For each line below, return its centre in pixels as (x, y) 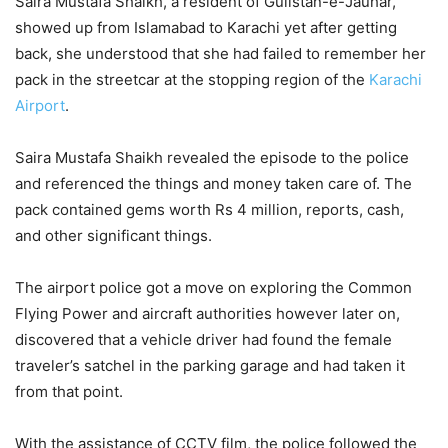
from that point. (69, 391)
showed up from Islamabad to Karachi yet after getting (206, 27)
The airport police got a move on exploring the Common (213, 287)
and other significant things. (113, 235)
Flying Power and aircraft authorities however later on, (207, 313)
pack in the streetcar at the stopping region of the (192, 79)
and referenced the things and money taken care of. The (213, 183)
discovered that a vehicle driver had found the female (203, 339)
